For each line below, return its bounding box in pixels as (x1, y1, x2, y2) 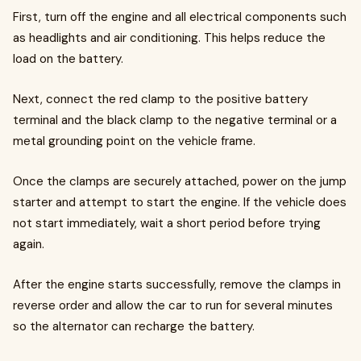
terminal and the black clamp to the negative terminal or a (13, 111, 337, 128)
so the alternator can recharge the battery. (13, 317, 255, 334)
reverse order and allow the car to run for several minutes (13, 297, 333, 313)
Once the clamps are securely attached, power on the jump (13, 172, 346, 189)
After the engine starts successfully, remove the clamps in (13, 276, 341, 293)
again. (13, 235, 44, 252)
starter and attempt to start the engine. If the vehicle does (13, 193, 346, 210)
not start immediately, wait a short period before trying (13, 214, 321, 231)
